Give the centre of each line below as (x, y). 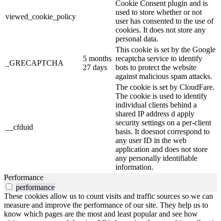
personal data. (137, 38)
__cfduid (19, 127)
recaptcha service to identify (159, 58)
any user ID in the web (151, 140)
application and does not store (162, 149)
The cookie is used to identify (161, 96)
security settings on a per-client (163, 122)
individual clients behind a (156, 105)
